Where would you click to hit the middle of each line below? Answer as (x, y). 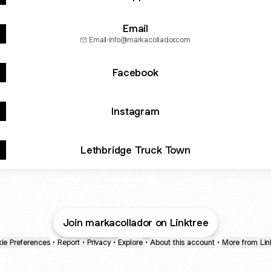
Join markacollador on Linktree (135, 223)
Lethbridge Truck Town (135, 150)
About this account (182, 242)
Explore (130, 242)
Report (69, 242)
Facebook (135, 72)
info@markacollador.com (150, 39)
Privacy (99, 242)
